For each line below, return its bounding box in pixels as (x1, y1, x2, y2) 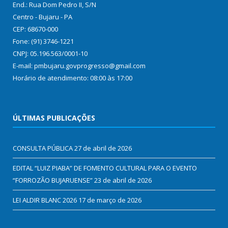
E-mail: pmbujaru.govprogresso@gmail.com (13, 61, 146, 71)
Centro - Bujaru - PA (13, 12, 72, 22)
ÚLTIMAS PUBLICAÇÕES (13, 113, 95, 123)
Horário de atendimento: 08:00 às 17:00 (13, 73, 132, 83)
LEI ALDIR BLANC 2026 (13, 195, 77, 205)
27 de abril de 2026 (74, 144, 132, 153)
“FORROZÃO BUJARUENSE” (13, 176, 93, 185)
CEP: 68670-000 (13, 24, 58, 34)
